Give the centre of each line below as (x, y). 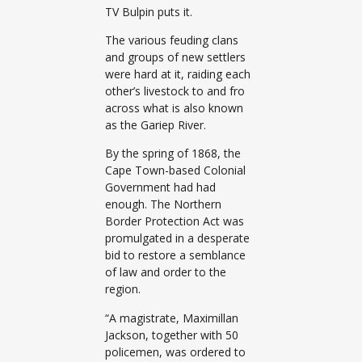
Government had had (160, 187)
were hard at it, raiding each (178, 74)
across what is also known (174, 107)
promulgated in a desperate (177, 238)
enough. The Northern (163, 204)
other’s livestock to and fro (175, 90)
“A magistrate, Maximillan (172, 318)
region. (123, 289)
